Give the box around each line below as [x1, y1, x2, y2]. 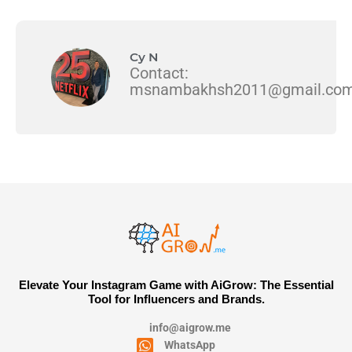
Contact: [130, 63, 189, 82]
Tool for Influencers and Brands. [87, 291, 265, 306]
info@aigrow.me [148, 321, 231, 334]
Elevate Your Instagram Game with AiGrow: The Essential [18, 277, 334, 291]
